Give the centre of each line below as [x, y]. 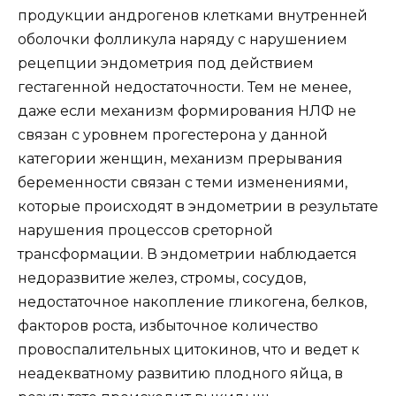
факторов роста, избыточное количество [168, 325]
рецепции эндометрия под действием [166, 63]
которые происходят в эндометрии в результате [198, 206]
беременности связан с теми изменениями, [183, 182]
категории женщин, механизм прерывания [180, 158]
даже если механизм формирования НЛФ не [187, 110]
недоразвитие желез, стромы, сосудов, [162, 278]
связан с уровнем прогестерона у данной [173, 134]
